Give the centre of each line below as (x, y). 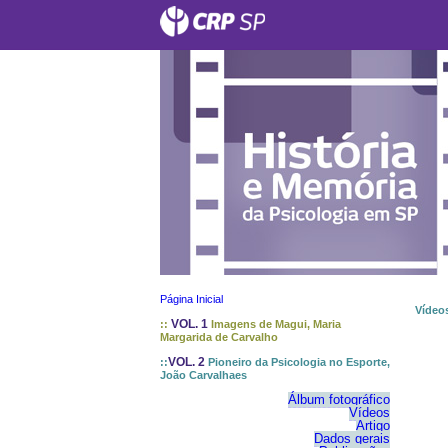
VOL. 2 (188, 362)
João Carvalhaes (203, 375)
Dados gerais (352, 438)
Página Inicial (191, 299)
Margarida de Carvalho (219, 337)
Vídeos (369, 412)
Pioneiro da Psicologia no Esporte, (299, 362)
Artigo (373, 425)
